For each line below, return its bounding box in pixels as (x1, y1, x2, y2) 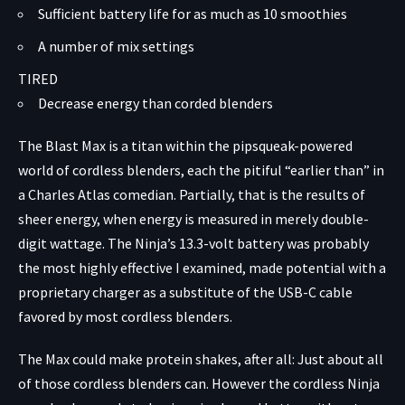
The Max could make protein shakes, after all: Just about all (18, 350, 383, 369)
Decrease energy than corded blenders (38, 94, 273, 113)
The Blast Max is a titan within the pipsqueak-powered (18, 137, 353, 155)
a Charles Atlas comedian (18, 185, 174, 204)
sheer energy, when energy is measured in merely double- (18, 210, 369, 229)
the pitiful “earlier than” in (219, 161, 384, 180)
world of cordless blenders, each (18, 161, 219, 180)
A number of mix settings (38, 37, 194, 56)
